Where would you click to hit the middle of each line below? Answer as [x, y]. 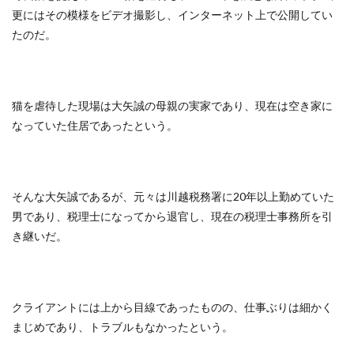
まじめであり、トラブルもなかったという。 [122, 327]
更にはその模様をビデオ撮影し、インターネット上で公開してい [172, 15]
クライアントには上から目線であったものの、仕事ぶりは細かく [172, 307]
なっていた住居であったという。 [95, 125]
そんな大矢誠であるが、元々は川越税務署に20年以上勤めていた [173, 196]
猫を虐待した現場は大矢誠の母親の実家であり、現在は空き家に [172, 105]
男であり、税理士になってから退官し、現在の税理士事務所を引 [172, 216]
